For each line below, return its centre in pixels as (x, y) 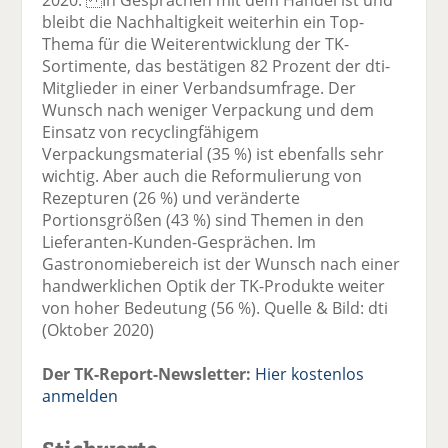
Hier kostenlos (310, 373)
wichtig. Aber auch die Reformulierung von (202, 175)
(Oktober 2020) (98, 329)
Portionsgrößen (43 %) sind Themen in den (203, 219)
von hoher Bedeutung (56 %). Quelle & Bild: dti (215, 307)
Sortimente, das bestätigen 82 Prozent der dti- (216, 65)
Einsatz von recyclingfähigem (151, 131)
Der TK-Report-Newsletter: (147, 373)
